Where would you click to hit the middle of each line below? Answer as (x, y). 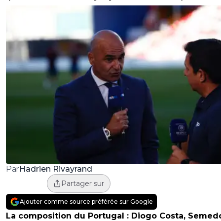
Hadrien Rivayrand (55, 169)
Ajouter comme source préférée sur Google (86, 202)
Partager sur (82, 184)
